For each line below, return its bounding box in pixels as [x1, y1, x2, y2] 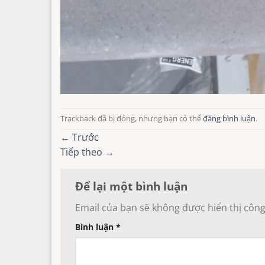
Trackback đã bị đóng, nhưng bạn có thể [60, 113, 203, 124]
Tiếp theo [60, 145, 105, 159]
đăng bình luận [203, 113, 256, 124]
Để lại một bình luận [75, 177, 190, 194]
